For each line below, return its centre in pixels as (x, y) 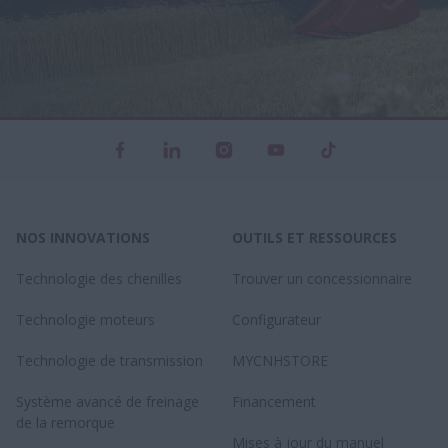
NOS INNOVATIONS (83, 237)
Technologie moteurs (85, 319)
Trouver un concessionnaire (322, 278)
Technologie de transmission (109, 360)
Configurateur (276, 319)
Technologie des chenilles (99, 278)
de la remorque (65, 422)
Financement (274, 401)
